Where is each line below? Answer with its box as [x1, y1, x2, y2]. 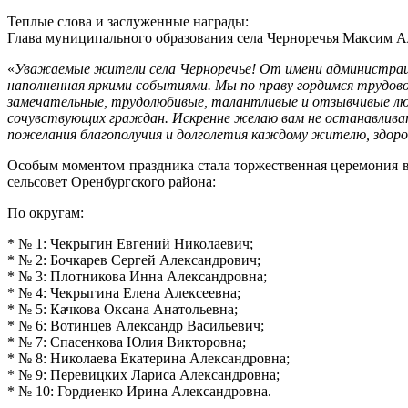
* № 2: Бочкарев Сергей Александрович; [7, 252, 260, 269]
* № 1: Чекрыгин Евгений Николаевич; [7, 236, 253, 252]
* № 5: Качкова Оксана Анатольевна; [7, 301, 238, 318]
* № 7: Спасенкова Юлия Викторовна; [7, 334, 246, 351]
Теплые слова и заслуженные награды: [7, 14, 249, 30]
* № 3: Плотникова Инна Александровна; [7, 269, 267, 285]
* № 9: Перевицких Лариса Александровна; [7, 367, 280, 383]
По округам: [7, 205, 84, 221]
